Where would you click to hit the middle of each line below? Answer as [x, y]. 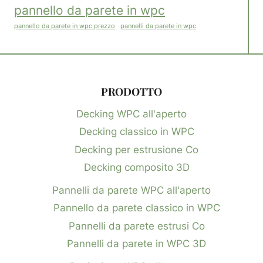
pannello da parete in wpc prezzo [65, 26]
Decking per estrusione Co [136, 149]
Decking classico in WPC [136, 132]
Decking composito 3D [136, 168]
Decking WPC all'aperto [131, 114]
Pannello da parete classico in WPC [136, 208]
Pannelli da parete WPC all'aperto [131, 190]
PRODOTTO [131, 92]
